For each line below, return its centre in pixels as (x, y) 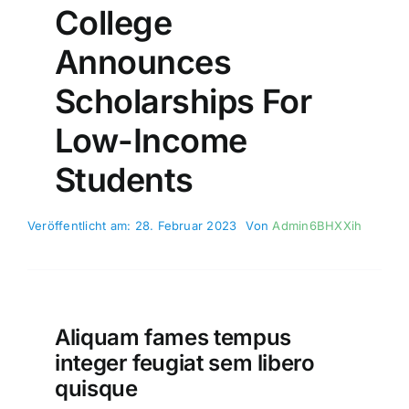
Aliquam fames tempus (173, 338)
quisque (96, 389)
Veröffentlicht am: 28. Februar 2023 (132, 226)
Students (124, 180)
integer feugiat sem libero (184, 363)
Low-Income (151, 141)
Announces (143, 63)
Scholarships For (183, 102)
